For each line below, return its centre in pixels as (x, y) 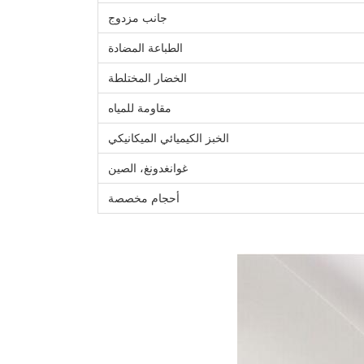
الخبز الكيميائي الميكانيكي (169, 138)
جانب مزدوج (138, 18)
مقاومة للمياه (140, 108)
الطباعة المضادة (145, 48)
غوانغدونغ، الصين (148, 168)
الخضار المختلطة (147, 78)
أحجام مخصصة (144, 198)
